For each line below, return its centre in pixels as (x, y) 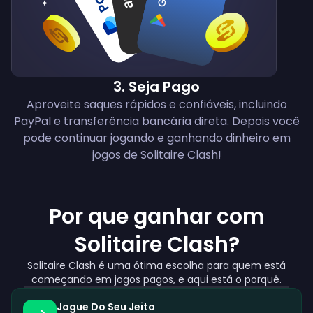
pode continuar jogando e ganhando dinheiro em (156, 138)
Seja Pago (164, 87)
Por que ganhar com (156, 217)
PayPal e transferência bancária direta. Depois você (156, 122)
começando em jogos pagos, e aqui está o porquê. (156, 280)
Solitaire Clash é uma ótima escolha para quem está (156, 266)
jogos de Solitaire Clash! (156, 155)
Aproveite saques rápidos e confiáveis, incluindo (156, 105)
